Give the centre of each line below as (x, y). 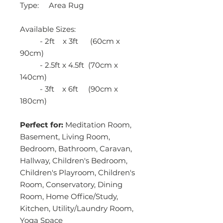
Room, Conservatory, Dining (71, 184)
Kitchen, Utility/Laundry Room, (77, 208)
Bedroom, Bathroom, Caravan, (76, 148)
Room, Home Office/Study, (69, 196)
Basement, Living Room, (65, 136)
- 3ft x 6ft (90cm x (69, 89)
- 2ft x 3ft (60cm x (70, 41)
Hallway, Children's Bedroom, (74, 160)
